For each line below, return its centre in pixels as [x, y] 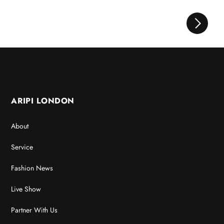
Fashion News [32, 168]
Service [22, 147]
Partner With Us [34, 210]
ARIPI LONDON [43, 101]
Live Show [26, 189]
